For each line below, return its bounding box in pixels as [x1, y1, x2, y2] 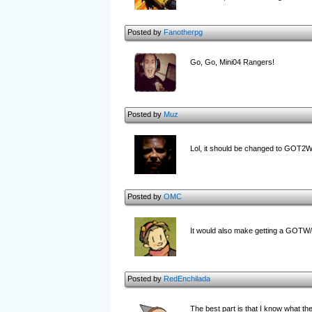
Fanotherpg [163, 28, 203, 36]
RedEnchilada [163, 274, 210, 283]
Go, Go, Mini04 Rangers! [189, 58, 274, 66]
